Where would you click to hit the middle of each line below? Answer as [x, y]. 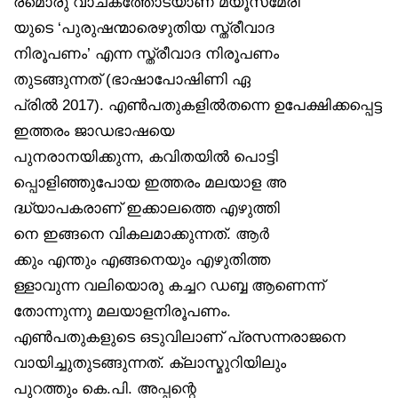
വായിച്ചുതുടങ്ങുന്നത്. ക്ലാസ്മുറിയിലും [150, 362]
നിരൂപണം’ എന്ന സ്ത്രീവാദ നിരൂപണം [146, 53]
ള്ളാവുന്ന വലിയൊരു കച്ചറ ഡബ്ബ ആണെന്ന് [169, 285]
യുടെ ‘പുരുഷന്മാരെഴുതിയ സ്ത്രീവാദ [144, 27]
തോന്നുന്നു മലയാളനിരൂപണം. [122, 310]
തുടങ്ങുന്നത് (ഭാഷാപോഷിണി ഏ [132, 79]
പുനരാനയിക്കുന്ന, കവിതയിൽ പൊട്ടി [146, 156]
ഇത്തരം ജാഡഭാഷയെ [94, 130]
